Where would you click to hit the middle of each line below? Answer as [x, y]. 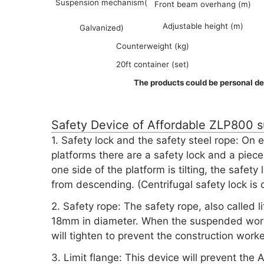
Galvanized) [101, 28]
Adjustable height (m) [203, 26]
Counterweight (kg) [153, 46]
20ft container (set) [153, 64]
